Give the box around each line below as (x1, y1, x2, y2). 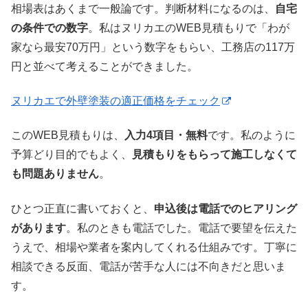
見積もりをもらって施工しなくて (132, 148, 297, 161)
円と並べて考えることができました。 (11, 60, 198, 72)
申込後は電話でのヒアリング (154, 202, 297, 214)
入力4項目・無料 (124, 129, 208, 142)
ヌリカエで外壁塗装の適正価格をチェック (11, 95, 220, 107)
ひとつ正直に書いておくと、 (11, 202, 154, 214)
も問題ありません (11, 168, 99, 180)
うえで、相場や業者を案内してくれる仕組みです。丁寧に (11, 241, 297, 253)
